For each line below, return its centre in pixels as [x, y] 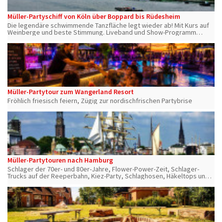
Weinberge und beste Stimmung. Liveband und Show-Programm [102, 32]
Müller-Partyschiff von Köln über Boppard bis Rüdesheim [94, 16]
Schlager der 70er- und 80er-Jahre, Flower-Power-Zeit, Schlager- [103, 169]
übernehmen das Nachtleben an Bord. [63, 39]
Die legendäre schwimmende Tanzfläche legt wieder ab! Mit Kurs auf [108, 25]
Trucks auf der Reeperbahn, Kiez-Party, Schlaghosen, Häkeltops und [108, 176]
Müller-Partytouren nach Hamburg [60, 160]
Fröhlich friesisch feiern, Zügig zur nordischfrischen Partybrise [100, 100]
